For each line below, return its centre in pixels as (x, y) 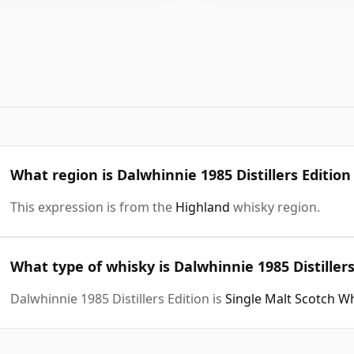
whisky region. (275, 207)
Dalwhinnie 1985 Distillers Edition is (118, 298)
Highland (203, 207)
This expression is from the (93, 207)
